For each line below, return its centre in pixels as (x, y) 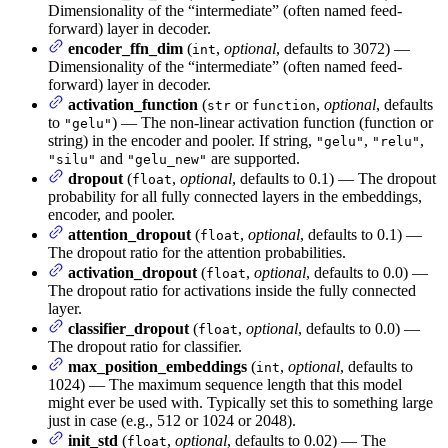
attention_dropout (129, 234)
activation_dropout (132, 272)
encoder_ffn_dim (125, 48)
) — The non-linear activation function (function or (272, 122)
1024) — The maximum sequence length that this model (225, 384)
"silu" (72, 159)
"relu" (396, 141)
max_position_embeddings (157, 366)
